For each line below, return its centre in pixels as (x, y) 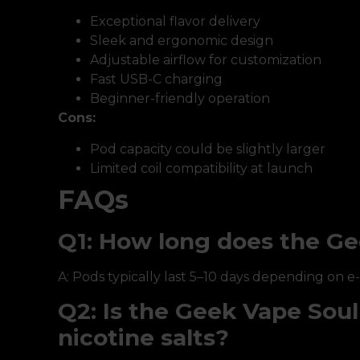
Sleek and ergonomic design (182, 41)
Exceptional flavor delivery (175, 22)
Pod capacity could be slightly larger (208, 149)
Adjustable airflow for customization (206, 60)
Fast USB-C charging (156, 80)
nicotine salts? (143, 337)
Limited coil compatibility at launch (201, 168)
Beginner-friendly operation (180, 99)
